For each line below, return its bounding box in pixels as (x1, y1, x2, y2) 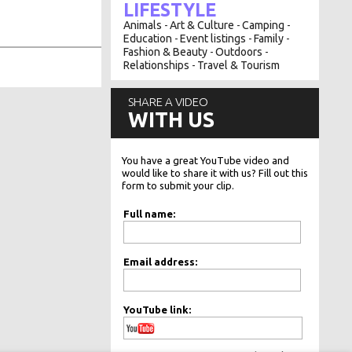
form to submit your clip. (121, 179, 234, 191)
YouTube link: (123, 303, 192, 315)
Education (123, 31, 173, 45)
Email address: (123, 255, 198, 267)
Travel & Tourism (197, 58, 280, 71)
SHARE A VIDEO (127, 94, 208, 108)
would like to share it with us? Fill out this (121, 167, 308, 178)
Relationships (123, 58, 190, 71)
